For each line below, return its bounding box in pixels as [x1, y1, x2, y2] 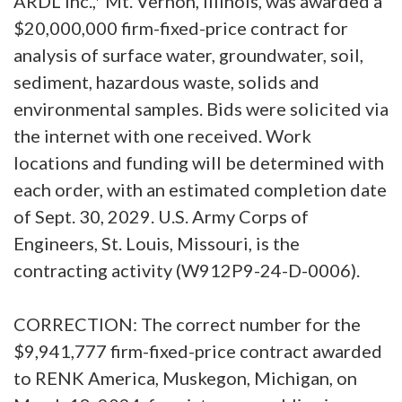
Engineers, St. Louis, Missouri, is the [13, 232, 300, 254]
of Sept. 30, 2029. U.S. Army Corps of [13, 205, 309, 227]
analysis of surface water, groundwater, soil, [13, 43, 363, 66]
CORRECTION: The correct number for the [13, 312, 361, 335]
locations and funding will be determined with [13, 151, 384, 173]
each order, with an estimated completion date [13, 178, 387, 200]
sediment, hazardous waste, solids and [13, 70, 319, 92]
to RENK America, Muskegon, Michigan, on [13, 366, 357, 389]
